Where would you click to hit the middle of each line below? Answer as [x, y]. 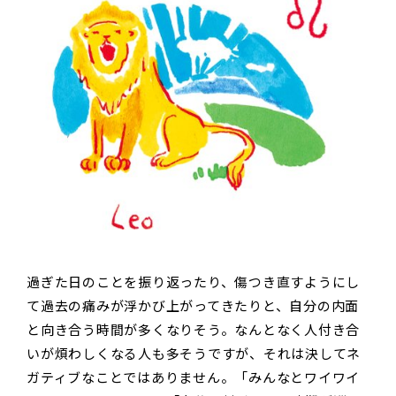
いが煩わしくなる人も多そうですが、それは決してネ [194, 354]
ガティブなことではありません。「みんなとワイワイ [193, 377]
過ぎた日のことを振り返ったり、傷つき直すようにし [193, 282]
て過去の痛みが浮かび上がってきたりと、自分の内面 [193, 306]
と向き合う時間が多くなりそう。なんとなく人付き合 [193, 330]
